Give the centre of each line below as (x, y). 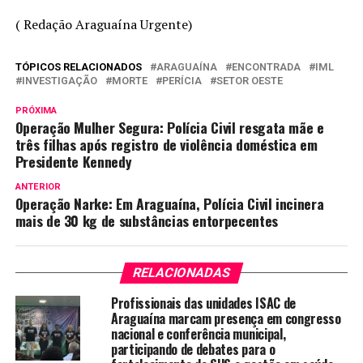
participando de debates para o (193, 349)
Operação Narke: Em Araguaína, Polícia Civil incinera (169, 203)
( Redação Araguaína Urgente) (103, 24)
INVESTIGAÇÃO (59, 80)
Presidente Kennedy (73, 161)
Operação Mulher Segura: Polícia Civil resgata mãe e (169, 127)
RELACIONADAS (181, 272)
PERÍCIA (181, 80)
